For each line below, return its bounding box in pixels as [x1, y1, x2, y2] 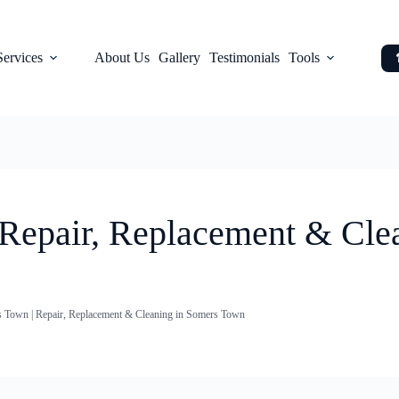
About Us [94, 50, 151, 65]
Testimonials [209, 50, 281, 65]
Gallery [159, 50, 201, 65]
